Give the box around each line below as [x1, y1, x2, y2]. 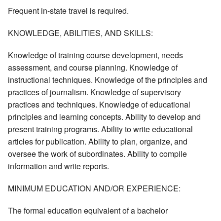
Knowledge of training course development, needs [8, 49, 183, 61]
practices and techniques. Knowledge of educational [8, 99, 190, 110]
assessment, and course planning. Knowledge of [8, 62, 178, 74]
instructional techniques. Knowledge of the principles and [8, 74, 207, 86]
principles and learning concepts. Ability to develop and [8, 111, 201, 123]
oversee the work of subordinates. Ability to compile [8, 148, 187, 160]
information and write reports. [8, 160, 109, 172]
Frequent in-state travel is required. [8, 5, 129, 17]
